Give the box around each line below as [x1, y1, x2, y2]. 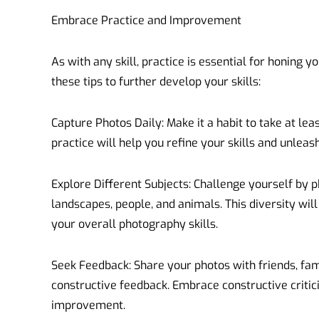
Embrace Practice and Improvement [51, 12, 241, 28]
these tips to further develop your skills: [51, 73, 261, 89]
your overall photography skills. [51, 216, 218, 231]
